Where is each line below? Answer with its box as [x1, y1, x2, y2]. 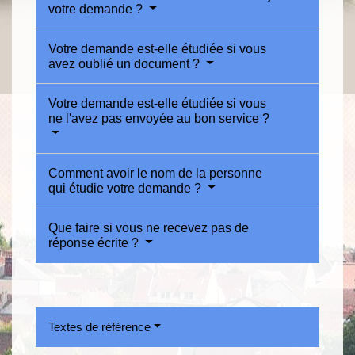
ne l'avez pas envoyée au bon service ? [48, 111, 269, 125]
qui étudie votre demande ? [48, 181, 204, 195]
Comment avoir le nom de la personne [48, 166, 262, 180]
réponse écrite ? [48, 235, 142, 250]
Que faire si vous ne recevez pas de [48, 220, 249, 235]
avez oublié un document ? [48, 56, 203, 71]
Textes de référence [48, 319, 151, 334]
